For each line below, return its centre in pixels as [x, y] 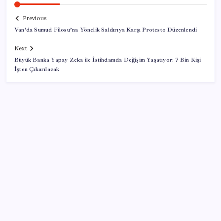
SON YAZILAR [41, 179]
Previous [35, 18]
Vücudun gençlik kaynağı [59, 201]
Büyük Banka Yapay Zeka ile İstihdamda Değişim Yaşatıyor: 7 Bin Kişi [108, 60]
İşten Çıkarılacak [37, 70]
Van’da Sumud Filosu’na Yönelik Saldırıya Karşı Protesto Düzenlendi [106, 30]
